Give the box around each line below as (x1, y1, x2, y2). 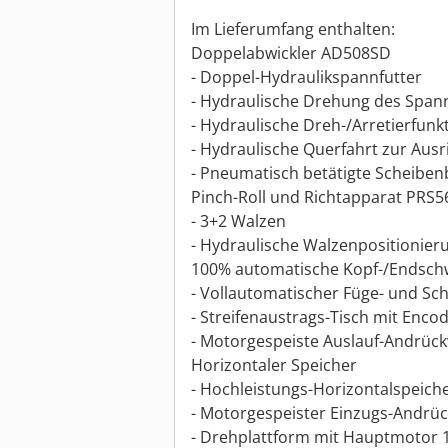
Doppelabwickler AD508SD (191, 42, 391, 65)
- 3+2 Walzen (191, 210, 286, 233)
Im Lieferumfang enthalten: (191, 18, 395, 41)
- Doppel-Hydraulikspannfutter (191, 66, 422, 89)
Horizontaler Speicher (191, 354, 357, 377)
